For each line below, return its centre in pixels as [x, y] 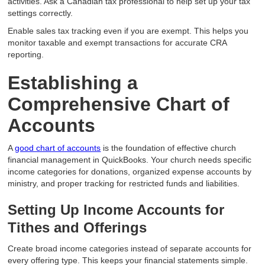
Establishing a [73, 83]
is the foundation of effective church [169, 148]
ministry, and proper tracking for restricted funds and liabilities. [124, 184]
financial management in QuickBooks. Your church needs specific [130, 160]
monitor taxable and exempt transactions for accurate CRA [117, 43]
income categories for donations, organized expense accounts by [130, 172]
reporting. [26, 55]
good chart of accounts [58, 148]
